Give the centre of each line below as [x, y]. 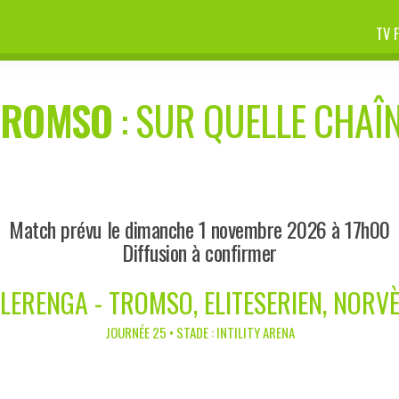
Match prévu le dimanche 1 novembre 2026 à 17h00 [199, 228]
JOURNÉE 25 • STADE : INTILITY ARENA [199, 332]
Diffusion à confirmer [199, 252]
